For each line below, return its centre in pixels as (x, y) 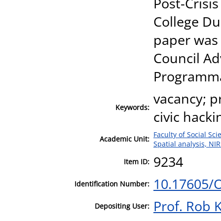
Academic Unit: (125, 139)
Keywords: (132, 107)
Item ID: (137, 161)
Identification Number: (112, 184)
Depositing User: (122, 206)
